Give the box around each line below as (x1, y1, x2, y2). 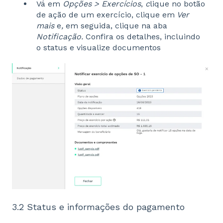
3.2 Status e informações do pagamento (12, 202, 185, 213)
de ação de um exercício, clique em (36, 10, 175, 20)
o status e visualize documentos (36, 43, 163, 53)
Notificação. (36, 32, 86, 42)
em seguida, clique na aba (66, 21, 167, 31)
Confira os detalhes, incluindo (86, 32, 200, 42)
